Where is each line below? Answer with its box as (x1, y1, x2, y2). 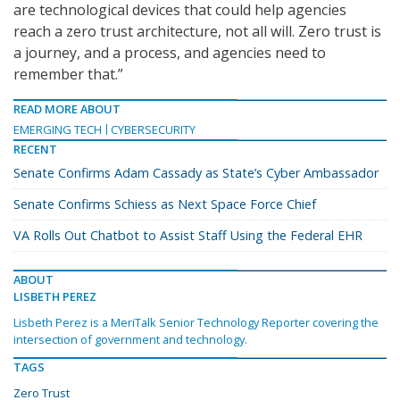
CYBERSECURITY (111, 121, 196, 138)
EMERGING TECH (13, 121, 102, 138)
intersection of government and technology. (13, 331, 247, 348)
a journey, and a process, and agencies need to (13, 43, 326, 63)
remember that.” (13, 64, 123, 85)
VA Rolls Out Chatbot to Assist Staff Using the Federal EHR (13, 227, 362, 245)
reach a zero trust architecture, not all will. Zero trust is (13, 21, 381, 42)
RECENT (13, 141, 57, 158)
